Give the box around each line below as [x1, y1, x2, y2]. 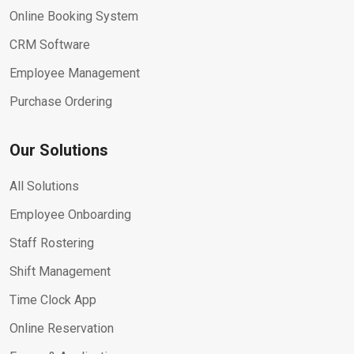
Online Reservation [9, 321, 114, 336]
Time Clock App [9, 292, 96, 307]
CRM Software [9, 37, 90, 52]
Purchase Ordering [9, 94, 112, 109]
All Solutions [9, 179, 79, 194]
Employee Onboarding [9, 207, 131, 222]
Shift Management [9, 264, 111, 279]
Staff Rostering [9, 235, 94, 250]
